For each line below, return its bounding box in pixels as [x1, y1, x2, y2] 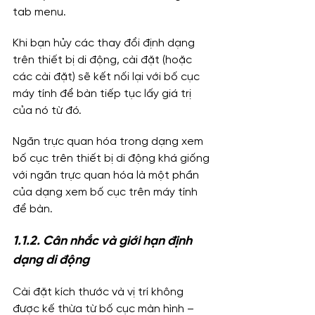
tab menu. [13, 6, 66, 19]
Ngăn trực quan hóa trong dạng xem [13, 136, 206, 148]
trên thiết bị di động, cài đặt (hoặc [13, 54, 195, 67]
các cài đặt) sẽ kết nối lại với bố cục [13, 71, 202, 84]
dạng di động [13, 254, 89, 268]
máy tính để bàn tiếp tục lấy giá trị [13, 88, 194, 101]
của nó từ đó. [13, 105, 82, 117]
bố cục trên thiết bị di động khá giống [13, 153, 212, 165]
